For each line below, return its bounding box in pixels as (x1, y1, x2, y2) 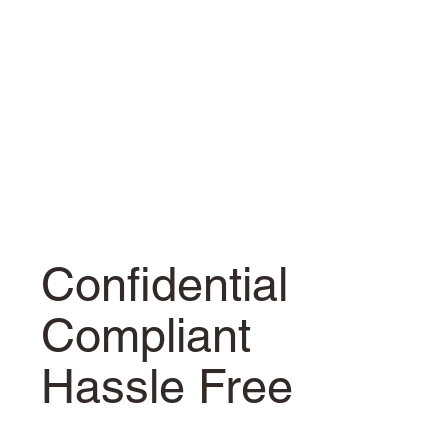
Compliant (41, 308, 252, 364)
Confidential (41, 257, 289, 313)
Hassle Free (41, 359, 294, 415)
